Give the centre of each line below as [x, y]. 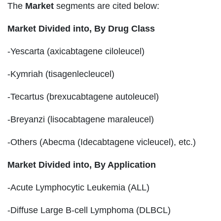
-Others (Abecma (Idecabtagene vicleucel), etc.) [102, 142]
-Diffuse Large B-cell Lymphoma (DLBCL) [89, 210]
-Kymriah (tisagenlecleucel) [61, 74]
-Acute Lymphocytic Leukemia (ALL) [78, 187]
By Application [125, 165]
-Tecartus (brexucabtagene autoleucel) [83, 96]
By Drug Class [125, 28]
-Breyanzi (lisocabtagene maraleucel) [81, 119]
